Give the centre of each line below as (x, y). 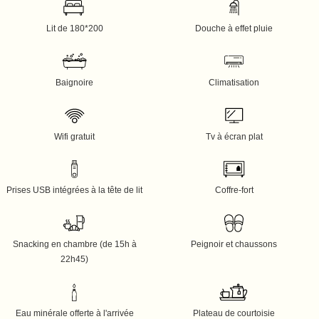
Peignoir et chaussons (234, 245)
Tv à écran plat (234, 136)
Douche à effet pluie (234, 28)
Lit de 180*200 (74, 28)
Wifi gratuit (74, 136)
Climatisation (234, 82)
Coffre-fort (234, 190)
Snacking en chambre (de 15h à (74, 245)
